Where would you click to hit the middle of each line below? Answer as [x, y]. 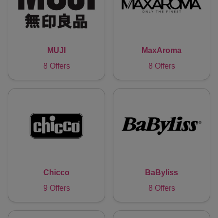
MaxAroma [162, 51]
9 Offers [56, 188]
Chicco [56, 172]
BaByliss [162, 172]
